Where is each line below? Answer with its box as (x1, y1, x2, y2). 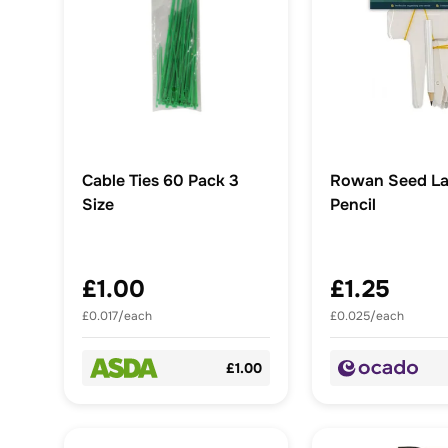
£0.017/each (82, 308, 152, 325)
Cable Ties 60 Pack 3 (82, 170, 239, 192)
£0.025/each (330, 308, 404, 325)
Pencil (330, 194, 376, 216)
